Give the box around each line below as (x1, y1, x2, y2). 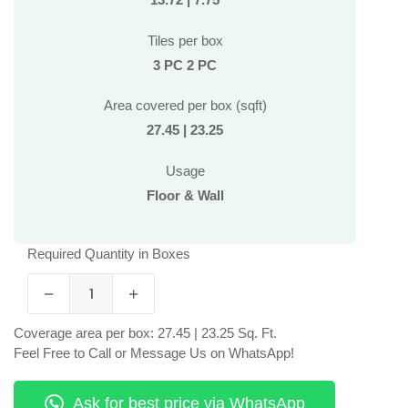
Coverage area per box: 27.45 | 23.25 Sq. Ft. (14, 325, 277, 342)
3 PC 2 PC (153, 56, 218, 73)
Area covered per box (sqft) (103, 97, 267, 114)
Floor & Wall (146, 187, 224, 203)
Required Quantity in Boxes (27, 246, 190, 262)
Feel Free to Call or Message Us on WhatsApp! (14, 345, 294, 362)
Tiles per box (147, 32, 223, 48)
